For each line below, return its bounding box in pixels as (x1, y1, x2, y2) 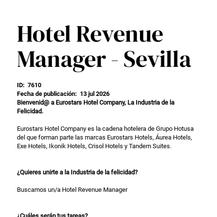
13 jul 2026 (80, 90, 109, 97)
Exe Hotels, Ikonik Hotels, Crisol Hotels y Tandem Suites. (17, 142, 171, 150)
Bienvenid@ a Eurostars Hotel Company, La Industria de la (17, 99, 174, 106)
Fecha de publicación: (17, 90, 80, 97)
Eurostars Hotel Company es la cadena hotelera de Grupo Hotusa (17, 125, 194, 132)
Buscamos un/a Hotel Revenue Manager (17, 186, 127, 193)
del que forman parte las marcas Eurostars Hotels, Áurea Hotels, (17, 134, 192, 141)
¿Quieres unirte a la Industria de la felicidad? (17, 169, 138, 176)
